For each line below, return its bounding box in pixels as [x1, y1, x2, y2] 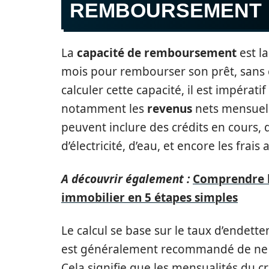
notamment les [61, 101, 147, 116]
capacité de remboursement [77, 45, 237, 61]
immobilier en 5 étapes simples [61, 190, 238, 205]
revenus [147, 101, 192, 116]
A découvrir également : [61, 171, 190, 187]
